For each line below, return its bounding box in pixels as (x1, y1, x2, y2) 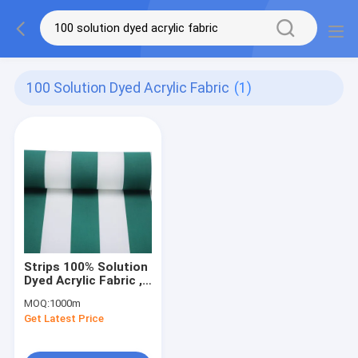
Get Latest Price (23, 312, 104, 325)
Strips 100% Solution (23, 259, 148, 274)
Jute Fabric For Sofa (23, 286, 146, 301)
